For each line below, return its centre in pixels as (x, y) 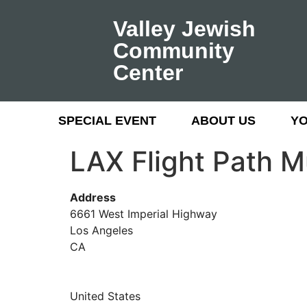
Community (173, 51)
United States (105, 296)
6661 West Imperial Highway (144, 214)
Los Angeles (101, 230)
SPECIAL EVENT (108, 121)
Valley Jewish (184, 29)
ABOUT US (224, 121)
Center (148, 73)
